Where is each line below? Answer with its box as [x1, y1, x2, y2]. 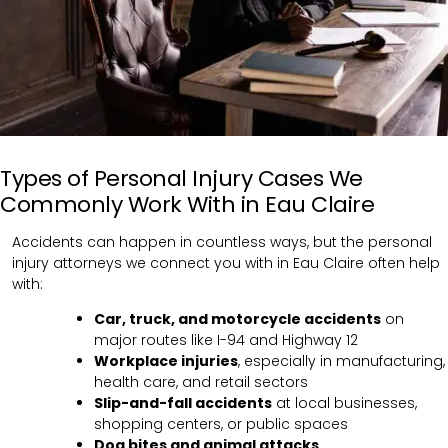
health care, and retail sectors [94, 372, 308, 393]
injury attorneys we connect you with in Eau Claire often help [12, 253, 440, 274]
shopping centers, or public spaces [94, 414, 348, 435]
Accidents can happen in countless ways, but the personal [12, 232, 432, 253]
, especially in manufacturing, [238, 351, 445, 372]
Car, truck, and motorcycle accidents [94, 309, 381, 330]
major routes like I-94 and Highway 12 [94, 330, 358, 351]
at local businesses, [272, 393, 417, 414]
